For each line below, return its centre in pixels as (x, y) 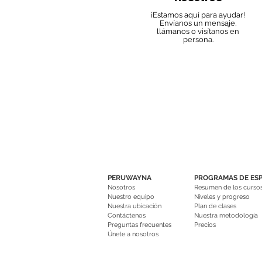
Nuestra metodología (226, 216)
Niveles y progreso (222, 197)
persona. (198, 39)
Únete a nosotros (133, 234)
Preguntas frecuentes (139, 225)
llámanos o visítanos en (198, 31)
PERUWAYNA (130, 178)
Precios (205, 225)
